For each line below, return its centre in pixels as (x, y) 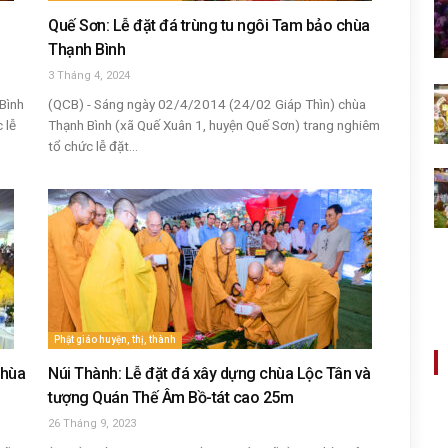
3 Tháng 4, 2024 (89, 75)
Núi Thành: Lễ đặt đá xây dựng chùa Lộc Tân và (209, 373)
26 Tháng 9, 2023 (92, 423)
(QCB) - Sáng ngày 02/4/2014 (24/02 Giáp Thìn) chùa (207, 104)
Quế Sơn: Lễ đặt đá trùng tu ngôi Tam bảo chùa (209, 25)
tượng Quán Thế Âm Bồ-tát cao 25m (170, 397)
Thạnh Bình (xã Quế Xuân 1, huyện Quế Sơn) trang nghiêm (214, 125)
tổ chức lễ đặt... (93, 146)
